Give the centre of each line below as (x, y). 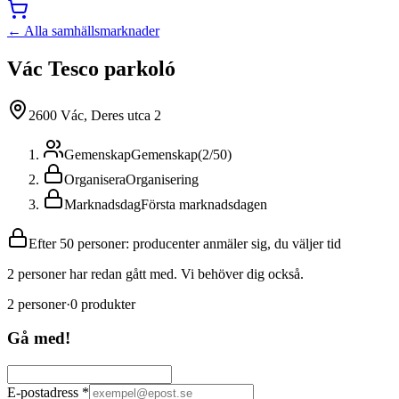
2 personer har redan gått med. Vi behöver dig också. (155, 273)
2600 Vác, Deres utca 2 (95, 115)
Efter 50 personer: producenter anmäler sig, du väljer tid (185, 243)
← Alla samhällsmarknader (83, 30)
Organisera (95, 179)
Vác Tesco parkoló (91, 68)
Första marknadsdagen (204, 204)
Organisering (162, 179)
